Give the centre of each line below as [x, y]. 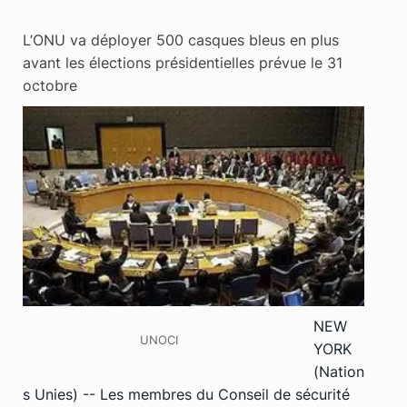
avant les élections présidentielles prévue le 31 [183, 62]
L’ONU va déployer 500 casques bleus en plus [181, 40]
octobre [50, 85]
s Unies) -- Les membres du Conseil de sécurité [186, 394]
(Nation [339, 371]
